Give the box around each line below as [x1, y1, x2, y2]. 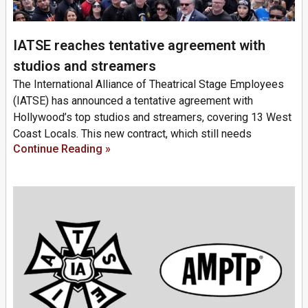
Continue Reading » [13, 142, 111, 155]
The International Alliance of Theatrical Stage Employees [13, 77, 284, 91]
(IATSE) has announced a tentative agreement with [13, 93, 253, 107]
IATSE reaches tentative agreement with [13, 36, 265, 54]
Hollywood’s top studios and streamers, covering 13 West [13, 110, 291, 124]
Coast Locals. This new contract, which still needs [13, 126, 252, 140]
